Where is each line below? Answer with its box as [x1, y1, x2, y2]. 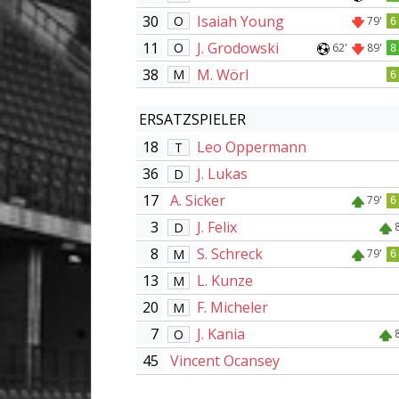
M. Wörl [196, 64, 248, 85]
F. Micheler [196, 297, 268, 317]
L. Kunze [196, 271, 253, 290]
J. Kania [196, 324, 245, 344]
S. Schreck [196, 244, 263, 264]
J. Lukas [196, 164, 248, 183]
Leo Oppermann [196, 137, 306, 157]
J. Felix [196, 217, 237, 237]
